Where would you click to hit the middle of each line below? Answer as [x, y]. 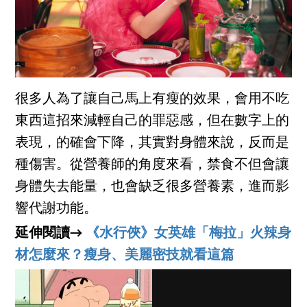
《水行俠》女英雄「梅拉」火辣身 [189, 234]
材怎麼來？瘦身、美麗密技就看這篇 [125, 256]
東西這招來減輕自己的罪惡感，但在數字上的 [152, 122]
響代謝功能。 [57, 209]
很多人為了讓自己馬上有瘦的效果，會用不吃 [152, 100]
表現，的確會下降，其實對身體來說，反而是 [152, 144]
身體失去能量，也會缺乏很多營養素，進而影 [152, 187]
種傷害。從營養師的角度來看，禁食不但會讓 [152, 165]
